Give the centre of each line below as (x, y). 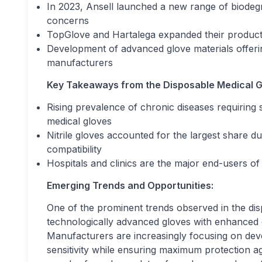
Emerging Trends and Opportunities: (130, 185)
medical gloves (79, 121)
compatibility (74, 149)
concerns (68, 20)
